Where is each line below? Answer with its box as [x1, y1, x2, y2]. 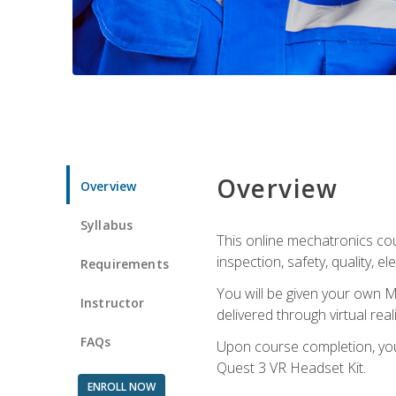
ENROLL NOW [87, 378, 156, 394]
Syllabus [80, 216, 133, 233]
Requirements [80, 255, 169, 272]
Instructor [80, 293, 145, 311]
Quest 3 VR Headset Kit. [216, 357, 366, 377]
